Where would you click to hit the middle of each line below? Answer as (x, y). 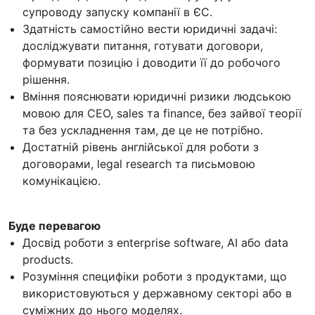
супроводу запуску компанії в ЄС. (117, 12)
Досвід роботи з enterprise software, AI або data (155, 242)
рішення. (46, 79)
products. (48, 259)
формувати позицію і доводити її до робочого (152, 62)
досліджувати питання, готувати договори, (143, 45)
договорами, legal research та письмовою (139, 163)
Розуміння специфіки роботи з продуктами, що (155, 276)
